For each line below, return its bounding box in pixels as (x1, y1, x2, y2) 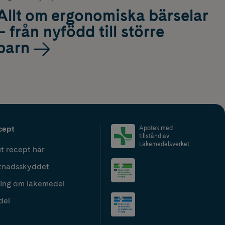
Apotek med (139, 124, 173, 132)
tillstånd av (139, 132, 169, 140)
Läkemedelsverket (139, 140, 189, 148)
